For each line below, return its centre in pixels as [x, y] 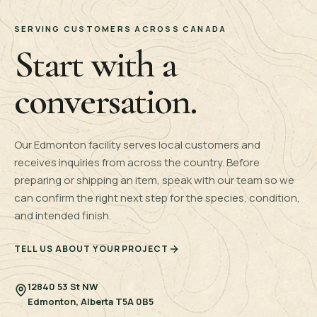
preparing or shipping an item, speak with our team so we [154, 180]
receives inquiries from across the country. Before [137, 162]
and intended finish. [63, 215]
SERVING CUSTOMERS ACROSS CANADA [121, 28]
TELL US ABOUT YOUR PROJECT [92, 249]
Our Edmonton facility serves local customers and [137, 144]
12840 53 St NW [63, 287]
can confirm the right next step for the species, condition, [157, 197]
